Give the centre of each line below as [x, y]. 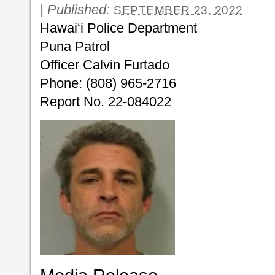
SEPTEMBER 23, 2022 [178, 10]
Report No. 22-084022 [106, 102]
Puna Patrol [75, 46]
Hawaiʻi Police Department [118, 28]
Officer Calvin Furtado [105, 65]
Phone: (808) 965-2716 [108, 83]
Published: [80, 10]
